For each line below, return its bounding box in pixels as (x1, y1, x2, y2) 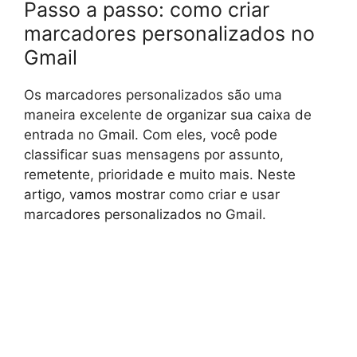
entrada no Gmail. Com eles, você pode (24, 127, 277, 143)
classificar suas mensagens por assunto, (24, 147, 284, 163)
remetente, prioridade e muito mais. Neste (24, 167, 296, 183)
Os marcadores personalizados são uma (24, 87, 282, 104)
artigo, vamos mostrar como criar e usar (24, 186, 280, 203)
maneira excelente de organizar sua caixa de (24, 107, 312, 124)
